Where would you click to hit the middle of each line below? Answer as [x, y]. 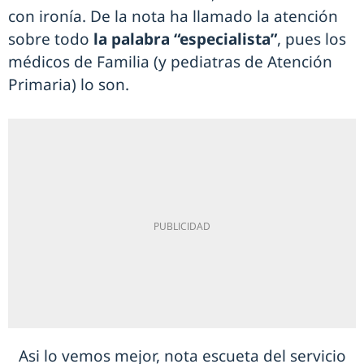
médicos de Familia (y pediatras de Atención [170, 62]
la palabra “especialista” [185, 39]
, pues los [312, 39]
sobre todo [51, 39]
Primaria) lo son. [69, 85]
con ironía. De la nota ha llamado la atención [173, 17]
